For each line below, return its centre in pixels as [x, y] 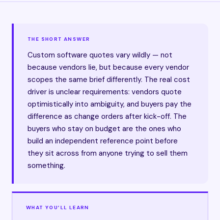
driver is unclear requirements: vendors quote [105, 92]
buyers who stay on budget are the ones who [104, 129]
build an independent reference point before [103, 141]
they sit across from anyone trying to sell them [108, 153]
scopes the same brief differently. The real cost [109, 80]
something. [46, 165]
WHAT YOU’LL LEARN [58, 207]
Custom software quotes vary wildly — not [100, 55]
